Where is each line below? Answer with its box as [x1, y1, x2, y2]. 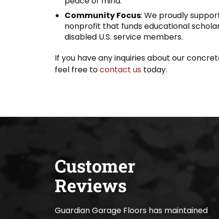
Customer [55, 153, 135, 177]
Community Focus [65, 9, 141, 21]
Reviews [55, 173, 127, 197]
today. [141, 64, 167, 75]
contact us [100, 64, 141, 75]
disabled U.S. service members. [65, 31, 183, 43]
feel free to [55, 64, 100, 75]
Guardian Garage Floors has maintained [55, 204, 208, 216]
